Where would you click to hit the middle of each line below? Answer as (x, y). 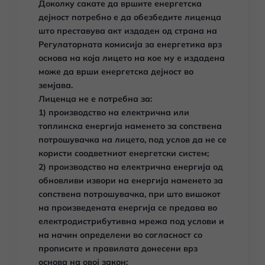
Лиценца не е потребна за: (96, 99)
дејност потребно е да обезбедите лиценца (130, 17)
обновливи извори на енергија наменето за (131, 180)
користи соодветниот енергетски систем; (125, 153)
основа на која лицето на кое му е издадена (132, 58)
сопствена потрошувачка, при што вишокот (130, 194)
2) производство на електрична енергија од (131, 167)
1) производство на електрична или (114, 112)
